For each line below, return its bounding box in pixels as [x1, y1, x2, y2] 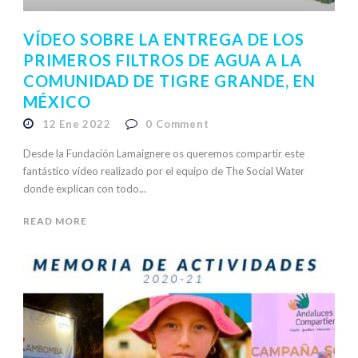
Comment [156, 117, 209, 131]
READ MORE [23, 215, 87, 228]
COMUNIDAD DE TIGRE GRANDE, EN [23, 71, 316, 91]
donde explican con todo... [23, 182, 146, 196]
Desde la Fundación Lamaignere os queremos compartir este [23, 147, 304, 161]
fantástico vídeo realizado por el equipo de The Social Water [23, 165, 304, 178]
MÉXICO [23, 92, 91, 112]
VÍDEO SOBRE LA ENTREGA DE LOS [23, 30, 304, 50]
